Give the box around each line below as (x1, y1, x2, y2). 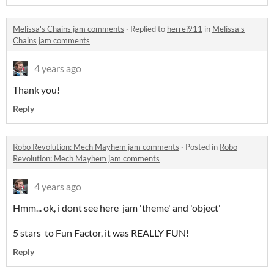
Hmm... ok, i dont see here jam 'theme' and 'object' (13, 202, 221, 214)
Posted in (185, 142, 220, 152)
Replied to (130, 24, 167, 34)
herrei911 (167, 24, 202, 34)
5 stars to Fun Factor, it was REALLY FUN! (13, 227, 189, 239)
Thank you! (13, 84, 60, 96)
